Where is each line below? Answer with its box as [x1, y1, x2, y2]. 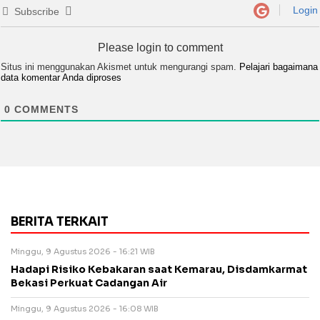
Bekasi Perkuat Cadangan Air [11, 277, 167, 290]
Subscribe [14, 6, 59, 18]
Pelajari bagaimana [239, 61, 318, 73]
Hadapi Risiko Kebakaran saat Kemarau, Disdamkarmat [11, 264, 307, 276]
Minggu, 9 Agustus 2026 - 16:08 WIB [11, 304, 159, 314]
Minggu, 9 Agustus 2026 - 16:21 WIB [11, 246, 155, 257]
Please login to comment [97, 41, 223, 54]
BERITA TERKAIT [11, 214, 109, 230]
